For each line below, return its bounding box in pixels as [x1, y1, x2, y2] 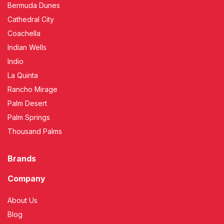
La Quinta [7, 71, 38, 80]
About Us [7, 196, 37, 205]
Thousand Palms [7, 127, 62, 136]
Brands [7, 153, 36, 164]
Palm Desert [7, 99, 47, 108]
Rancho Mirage [7, 85, 57, 94]
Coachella [7, 29, 40, 38]
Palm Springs [7, 113, 50, 122]
